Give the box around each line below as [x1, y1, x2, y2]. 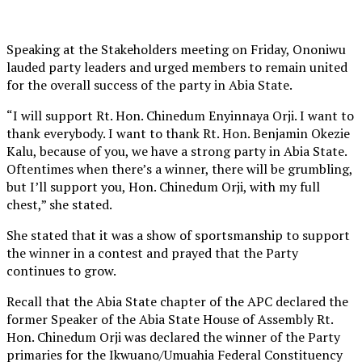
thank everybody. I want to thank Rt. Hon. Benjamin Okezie [6, 124, 350, 142]
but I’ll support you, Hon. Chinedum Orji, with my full [6, 177, 320, 196]
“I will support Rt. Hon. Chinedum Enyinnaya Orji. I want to [6, 106, 354, 124]
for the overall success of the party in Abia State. [6, 75, 293, 94]
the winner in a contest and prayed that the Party [6, 243, 298, 262]
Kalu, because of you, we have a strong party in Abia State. [6, 141, 347, 160]
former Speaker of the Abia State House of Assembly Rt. [6, 309, 333, 328]
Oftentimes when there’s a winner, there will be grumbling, [6, 159, 352, 178]
